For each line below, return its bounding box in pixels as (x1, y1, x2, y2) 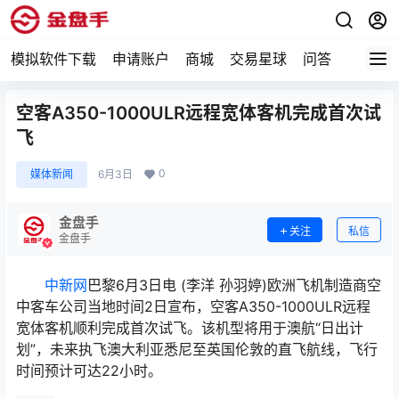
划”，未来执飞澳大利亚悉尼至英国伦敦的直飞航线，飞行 (16, 340, 378, 358)
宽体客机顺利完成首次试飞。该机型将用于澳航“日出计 (16, 319, 363, 337)
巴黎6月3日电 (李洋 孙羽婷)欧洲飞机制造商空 (87, 276, 381, 294)
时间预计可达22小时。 (16, 362, 162, 379)
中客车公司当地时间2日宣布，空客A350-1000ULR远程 (16, 297, 370, 315)
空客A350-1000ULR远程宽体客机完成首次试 (16, 102, 381, 124)
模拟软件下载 (11, 50, 96, 68)
